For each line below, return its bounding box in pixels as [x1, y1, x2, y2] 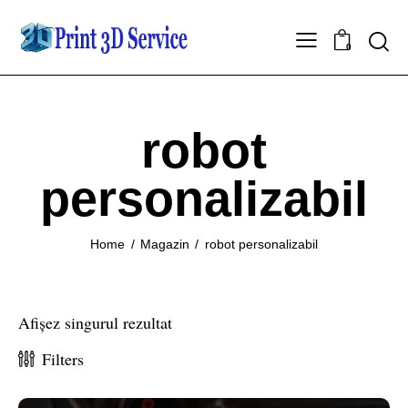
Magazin [140, 236, 189, 251]
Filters [42, 348, 84, 371]
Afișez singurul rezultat [18, 311, 172, 333]
